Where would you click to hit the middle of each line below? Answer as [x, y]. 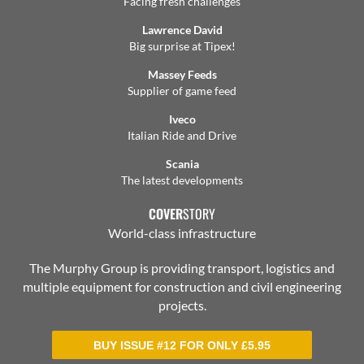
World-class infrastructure [182, 233]
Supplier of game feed [182, 91]
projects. [182, 305]
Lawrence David [182, 30]
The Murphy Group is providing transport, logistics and [182, 268]
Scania [182, 164]
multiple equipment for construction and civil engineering [182, 286]
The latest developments [182, 180]
